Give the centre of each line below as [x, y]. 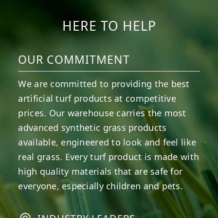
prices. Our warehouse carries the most [102, 113]
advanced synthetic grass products [92, 128]
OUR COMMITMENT [74, 60]
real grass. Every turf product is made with [109, 157]
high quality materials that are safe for [100, 172]
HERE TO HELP [109, 26]
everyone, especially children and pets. [100, 186]
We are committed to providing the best [104, 84]
